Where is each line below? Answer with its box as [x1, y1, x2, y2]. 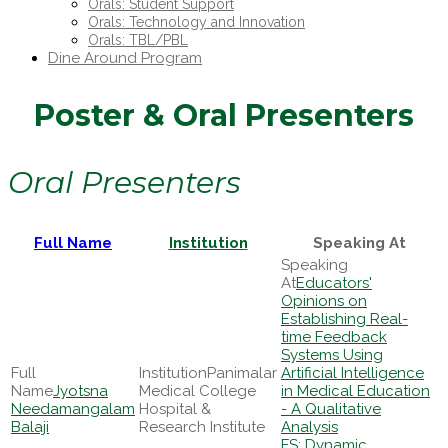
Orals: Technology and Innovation [88, 14, 305, 30]
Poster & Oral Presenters [34, 97, 414, 134]
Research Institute [139, 418, 265, 436]
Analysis [281, 418, 338, 436]
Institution [168, 234, 248, 252]
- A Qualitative [281, 400, 381, 418]
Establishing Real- [281, 310, 408, 328]
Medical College [139, 382, 256, 400]
